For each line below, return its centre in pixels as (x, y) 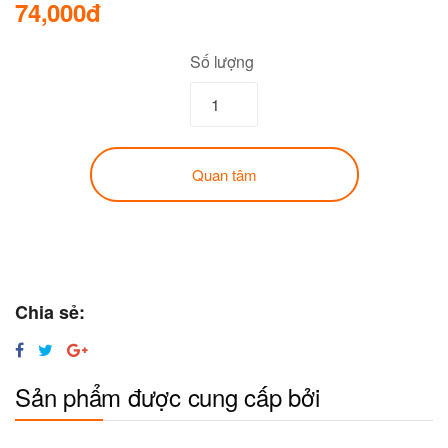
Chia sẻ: (50, 311)
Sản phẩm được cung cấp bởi (167, 396)
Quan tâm (224, 174)
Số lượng (222, 61)
